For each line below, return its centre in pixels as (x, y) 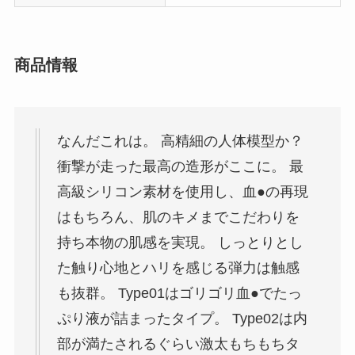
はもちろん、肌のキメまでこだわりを (178, 217)
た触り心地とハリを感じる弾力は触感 (178, 267)
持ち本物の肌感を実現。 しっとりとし (180, 242)
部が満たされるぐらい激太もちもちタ (178, 344)
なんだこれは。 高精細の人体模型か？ (180, 141)
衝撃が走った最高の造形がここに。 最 (180, 166)
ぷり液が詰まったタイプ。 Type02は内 (182, 318)
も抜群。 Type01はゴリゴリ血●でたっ (179, 293)
